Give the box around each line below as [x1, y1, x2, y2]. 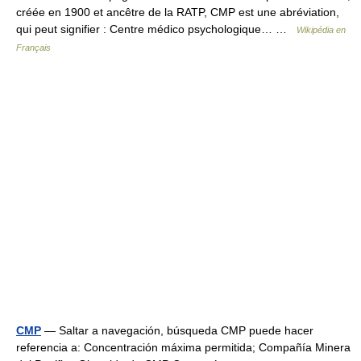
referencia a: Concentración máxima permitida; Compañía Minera [16, 341, 351, 354]
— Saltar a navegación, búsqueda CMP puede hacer [41, 324, 313, 337]
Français [16, 43, 51, 52]
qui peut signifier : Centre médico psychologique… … [16, 23, 297, 35]
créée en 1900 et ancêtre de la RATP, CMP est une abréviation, [16, 6, 339, 19]
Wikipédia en [297, 25, 346, 35]
